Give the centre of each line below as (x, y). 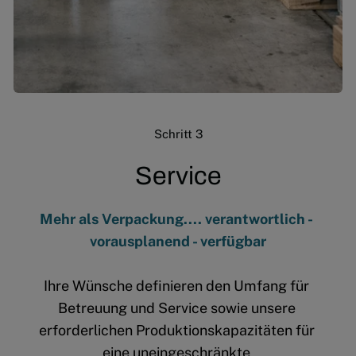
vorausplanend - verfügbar (178, 242)
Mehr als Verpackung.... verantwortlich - (176, 219)
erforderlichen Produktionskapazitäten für (176, 331)
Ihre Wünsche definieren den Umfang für (176, 286)
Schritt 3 (178, 134)
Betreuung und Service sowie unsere (176, 308)
